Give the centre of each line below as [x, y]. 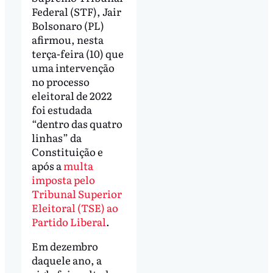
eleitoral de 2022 [72, 96]
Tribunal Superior [76, 194]
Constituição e [67, 152]
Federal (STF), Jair [76, 12]
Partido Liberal [69, 222]
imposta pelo [63, 180]
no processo [60, 82]
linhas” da [56, 138]
